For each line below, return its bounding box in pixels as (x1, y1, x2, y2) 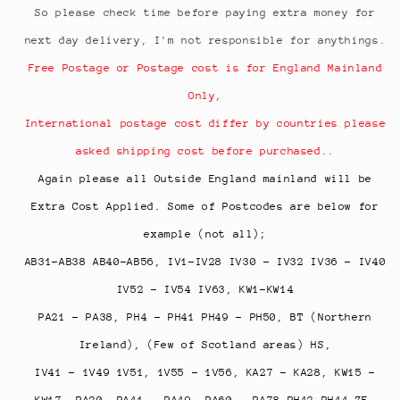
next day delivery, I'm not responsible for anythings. (24, 33, 387, 46)
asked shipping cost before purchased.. (76, 144, 335, 157)
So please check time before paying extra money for (35, 5, 376, 19)
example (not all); (144, 227, 267, 240)
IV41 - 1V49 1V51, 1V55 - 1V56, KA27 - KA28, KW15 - (35, 365, 376, 379)
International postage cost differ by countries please (24, 116, 387, 129)
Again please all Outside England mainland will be (38, 171, 372, 185)
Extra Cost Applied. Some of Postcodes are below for (31, 199, 379, 212)
